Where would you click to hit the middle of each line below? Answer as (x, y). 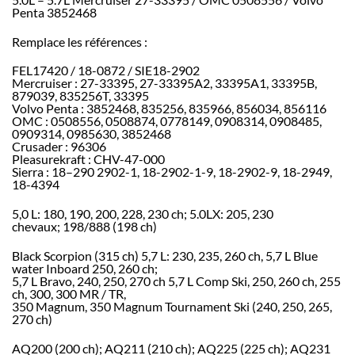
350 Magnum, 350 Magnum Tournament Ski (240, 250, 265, (172, 307)
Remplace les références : (80, 41)
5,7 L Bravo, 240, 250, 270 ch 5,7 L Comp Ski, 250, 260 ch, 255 (176, 281)
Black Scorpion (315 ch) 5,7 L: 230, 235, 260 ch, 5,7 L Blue (165, 256)
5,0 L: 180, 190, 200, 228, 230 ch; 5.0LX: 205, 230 (143, 214)
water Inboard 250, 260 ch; (85, 269)
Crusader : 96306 (59, 147)
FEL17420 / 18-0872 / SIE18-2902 (106, 71)
